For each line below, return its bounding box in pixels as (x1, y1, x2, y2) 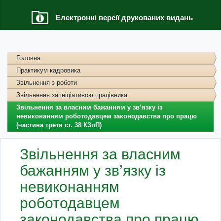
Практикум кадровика (16, 67, 80, 74)
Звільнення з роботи (16, 79, 77, 86)
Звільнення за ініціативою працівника (16, 91, 127, 99)
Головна (16, 54, 40, 62)
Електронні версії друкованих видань (55, 13, 193, 22)
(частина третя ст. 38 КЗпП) (16, 121, 102, 129)
